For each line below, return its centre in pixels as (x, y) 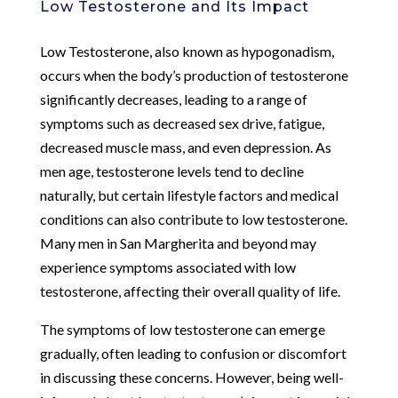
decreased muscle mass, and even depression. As (185, 147)
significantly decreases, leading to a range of (173, 99)
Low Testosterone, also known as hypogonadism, (187, 51)
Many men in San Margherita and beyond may (178, 243)
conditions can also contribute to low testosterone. (193, 219)
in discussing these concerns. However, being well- (191, 377)
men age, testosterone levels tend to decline (171, 171)
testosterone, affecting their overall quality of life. (190, 291)
